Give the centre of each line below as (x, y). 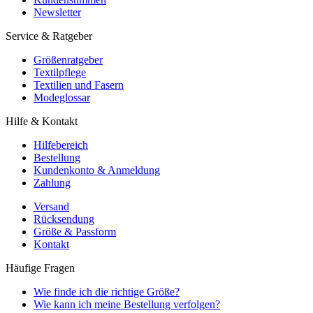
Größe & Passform (75, 231)
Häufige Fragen (40, 268)
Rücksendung (64, 219)
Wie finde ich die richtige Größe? (107, 291)
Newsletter (57, 12)
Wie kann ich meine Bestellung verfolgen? (127, 304)
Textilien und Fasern (79, 85)
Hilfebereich (61, 145)
